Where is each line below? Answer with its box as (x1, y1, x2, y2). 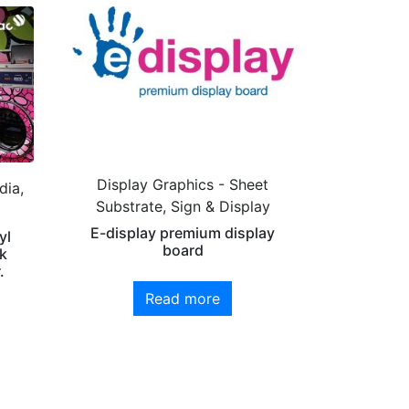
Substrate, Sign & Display (95, 196, 270, 215)
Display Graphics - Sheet (97, 174, 269, 194)
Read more (145, 288, 221, 308)
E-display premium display (90, 223, 276, 242)
